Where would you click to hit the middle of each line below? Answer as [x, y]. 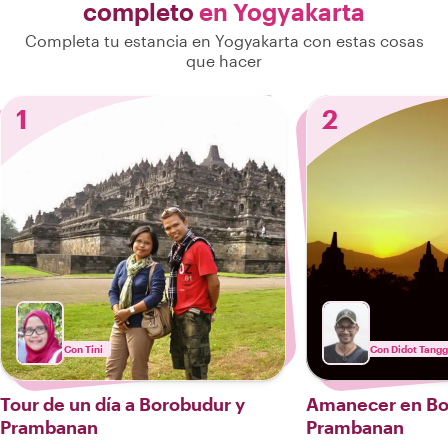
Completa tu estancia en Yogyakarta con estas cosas [224, 40]
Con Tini [83, 349]
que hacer [224, 60]
